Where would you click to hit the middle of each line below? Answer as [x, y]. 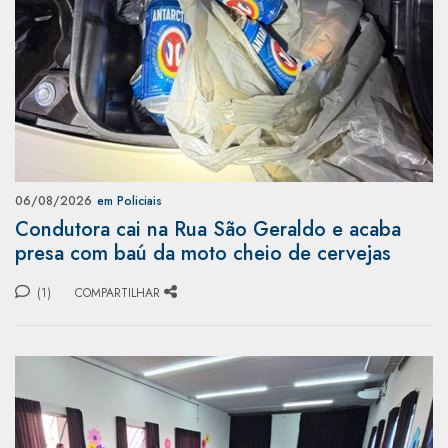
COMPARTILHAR [117, 292]
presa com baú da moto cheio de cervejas [203, 253]
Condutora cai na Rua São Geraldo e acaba [208, 229]
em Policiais [129, 200]
